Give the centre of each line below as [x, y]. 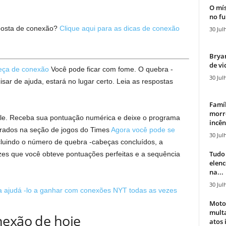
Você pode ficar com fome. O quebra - [111, 69]
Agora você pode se [143, 130]
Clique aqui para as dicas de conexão [119, 28]
